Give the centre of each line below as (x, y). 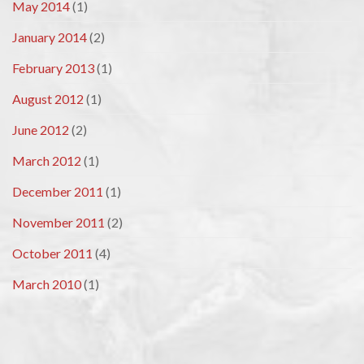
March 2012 (47, 161)
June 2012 (41, 130)
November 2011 (58, 223)
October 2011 (52, 253)
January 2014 (50, 37)
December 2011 (58, 192)
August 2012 (48, 99)
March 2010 (47, 284)
